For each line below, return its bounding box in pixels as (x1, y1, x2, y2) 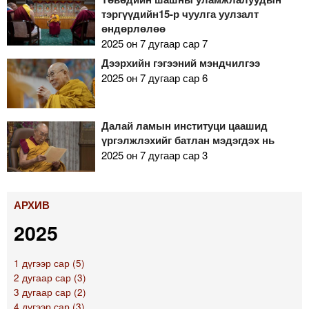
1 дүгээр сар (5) (14, 257, 85, 270)
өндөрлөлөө (101, 20, 166, 36)
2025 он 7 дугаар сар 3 (101, 148, 208, 163)
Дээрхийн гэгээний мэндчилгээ (101, 54, 260, 70)
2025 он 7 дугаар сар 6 (101, 70, 208, 85)
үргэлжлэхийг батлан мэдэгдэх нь (101, 132, 275, 148)
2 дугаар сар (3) (14, 271, 86, 285)
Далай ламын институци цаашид (101, 118, 268, 134)
